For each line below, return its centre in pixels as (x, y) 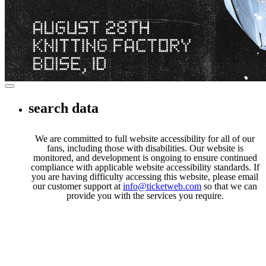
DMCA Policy (56, 42)
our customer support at (78, 186)
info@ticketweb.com (162, 186)
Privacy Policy (56, 20)
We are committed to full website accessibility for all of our (145, 139)
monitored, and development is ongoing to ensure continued (145, 158)
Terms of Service (60, 31)
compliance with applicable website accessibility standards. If (145, 167)
